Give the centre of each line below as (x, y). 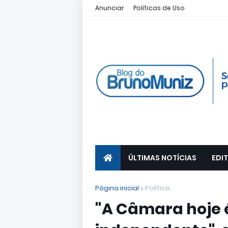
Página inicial (117, 188)
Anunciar (110, 8)
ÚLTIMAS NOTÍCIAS (162, 158)
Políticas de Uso (159, 8)
